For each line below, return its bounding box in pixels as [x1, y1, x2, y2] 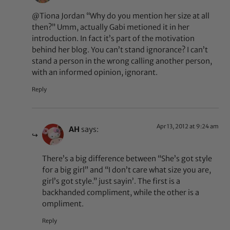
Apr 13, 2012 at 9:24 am [156, 123, 219, 130]
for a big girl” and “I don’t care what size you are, [42, 165, 212, 175]
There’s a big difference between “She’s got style [42, 154, 213, 163]
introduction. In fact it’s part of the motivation [32, 34, 195, 44]
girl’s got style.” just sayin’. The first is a [42, 176, 181, 186]
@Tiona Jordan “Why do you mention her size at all [32, 11, 210, 21]
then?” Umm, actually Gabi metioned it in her [32, 23, 190, 32]
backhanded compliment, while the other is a [42, 187, 200, 197]
